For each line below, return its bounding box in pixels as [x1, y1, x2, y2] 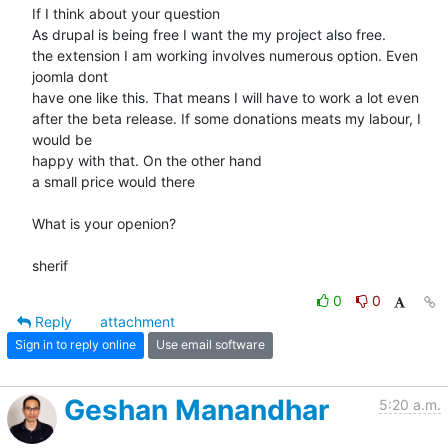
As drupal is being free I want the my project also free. [32, 25, 386, 43]
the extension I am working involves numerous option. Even [32, 46, 418, 64]
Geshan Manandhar [64, 392, 329, 427]
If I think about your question [32, 4, 220, 22]
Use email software [156, 337, 265, 353]
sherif [32, 256, 68, 274]
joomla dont [32, 67, 108, 85]
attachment [100, 312, 175, 330]
